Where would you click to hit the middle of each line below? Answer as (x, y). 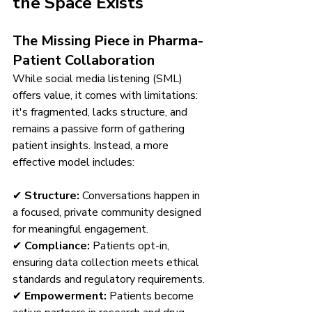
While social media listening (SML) (99, 79)
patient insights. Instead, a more (92, 146)
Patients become (151, 296)
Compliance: (57, 246)
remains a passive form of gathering (100, 129)
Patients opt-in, (131, 246)
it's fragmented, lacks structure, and (101, 112)
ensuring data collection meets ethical (107, 263)
